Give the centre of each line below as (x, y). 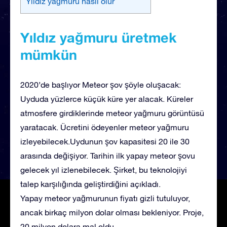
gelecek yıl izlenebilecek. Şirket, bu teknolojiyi (104, 169)
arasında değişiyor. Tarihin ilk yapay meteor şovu (108, 155)
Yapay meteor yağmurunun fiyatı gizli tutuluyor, (105, 198)
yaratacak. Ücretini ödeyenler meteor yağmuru (105, 127)
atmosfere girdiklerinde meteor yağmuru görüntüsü (112, 113)
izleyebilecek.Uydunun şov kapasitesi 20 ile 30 (105, 141)
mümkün (49, 54)
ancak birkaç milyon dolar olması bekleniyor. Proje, (112, 212)
